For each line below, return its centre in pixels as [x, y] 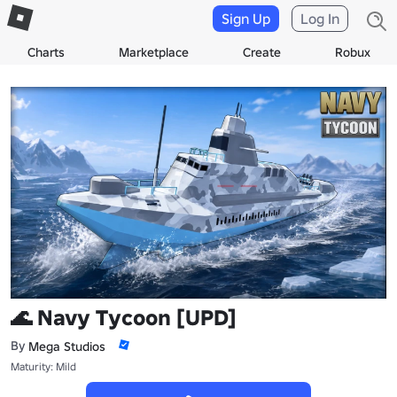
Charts [46, 52]
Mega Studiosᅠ [73, 346]
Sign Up [246, 19]
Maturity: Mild [43, 366]
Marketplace [153, 52]
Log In [320, 19]
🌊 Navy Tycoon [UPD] [124, 317]
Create [261, 52]
